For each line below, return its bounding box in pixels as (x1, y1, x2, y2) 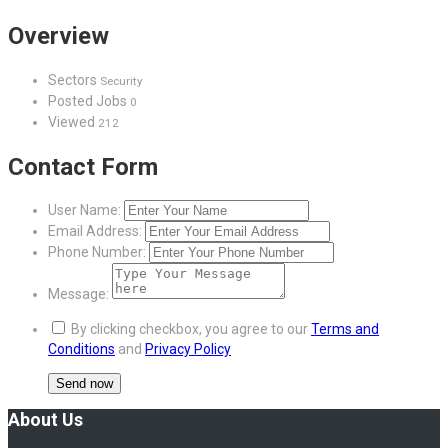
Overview (8, 21, 109, 50)
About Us (8, 409, 83, 431)
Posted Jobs (48, 92, 130, 109)
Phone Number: (48, 244, 146, 261)
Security (97, 73, 143, 88)
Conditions (48, 341, 115, 358)
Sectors (48, 71, 97, 88)
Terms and (311, 321, 379, 338)
